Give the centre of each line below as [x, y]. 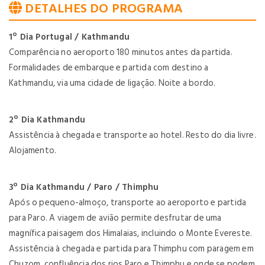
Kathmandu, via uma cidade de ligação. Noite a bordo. [112, 83]
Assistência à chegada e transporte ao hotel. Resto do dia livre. [132, 135]
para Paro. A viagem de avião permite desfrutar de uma [115, 218]
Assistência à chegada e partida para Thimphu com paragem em [131, 249]
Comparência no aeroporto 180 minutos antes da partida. [121, 52]
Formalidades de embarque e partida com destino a [109, 68]
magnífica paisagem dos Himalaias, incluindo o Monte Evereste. [131, 233]
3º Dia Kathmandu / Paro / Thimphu [84, 187]
